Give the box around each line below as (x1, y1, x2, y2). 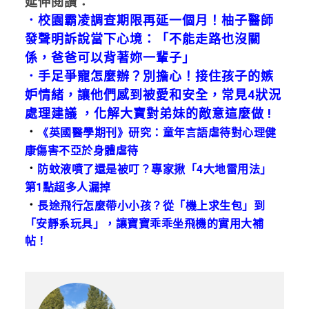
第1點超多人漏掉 (24, 181, 111, 195)
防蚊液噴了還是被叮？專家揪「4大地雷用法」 (37, 163, 272, 177)
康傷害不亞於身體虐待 (24, 144, 139, 158)
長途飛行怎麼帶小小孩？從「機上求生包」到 (37, 199, 266, 213)
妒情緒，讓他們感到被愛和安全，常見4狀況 (24, 88, 281, 103)
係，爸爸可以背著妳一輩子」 (24, 50, 195, 66)
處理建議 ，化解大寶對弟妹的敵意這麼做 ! (24, 106, 272, 121)
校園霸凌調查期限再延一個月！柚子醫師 (37, 13, 274, 28)
